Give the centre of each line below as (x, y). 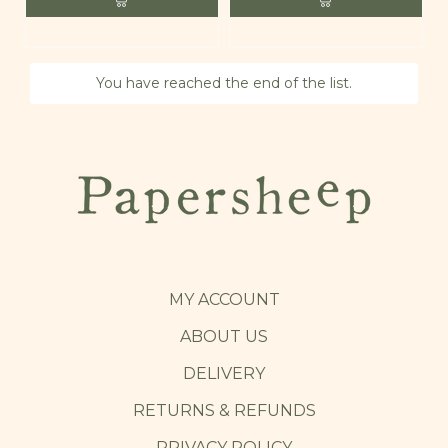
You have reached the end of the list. (224, 82)
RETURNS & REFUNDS (224, 410)
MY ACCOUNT (224, 299)
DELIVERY (224, 373)
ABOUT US (224, 336)
